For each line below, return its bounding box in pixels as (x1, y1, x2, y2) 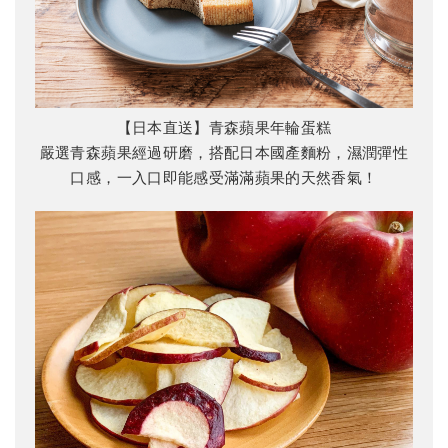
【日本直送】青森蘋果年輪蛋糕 (116, 117, 332, 138)
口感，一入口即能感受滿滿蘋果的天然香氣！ (70, 167, 378, 188)
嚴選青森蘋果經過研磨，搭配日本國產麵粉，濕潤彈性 (39, 142, 409, 163)
